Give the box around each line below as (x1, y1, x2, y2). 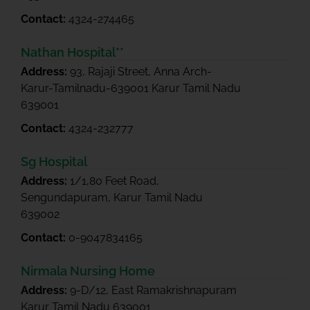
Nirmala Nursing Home (21, 264, 155, 278)
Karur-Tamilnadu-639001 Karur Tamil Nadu (21, 82, 241, 95)
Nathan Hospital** (21, 45, 124, 60)
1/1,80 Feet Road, (70, 174, 159, 188)
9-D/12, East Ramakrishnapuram (70, 284, 237, 297)
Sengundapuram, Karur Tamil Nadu (21, 191, 203, 204)
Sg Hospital (21, 154, 87, 169)
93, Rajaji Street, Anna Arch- (70, 65, 212, 78)
